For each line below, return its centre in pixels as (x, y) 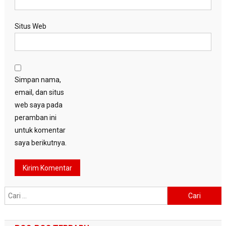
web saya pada (38, 105)
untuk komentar (40, 130)
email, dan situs (39, 93)
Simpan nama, (38, 80)
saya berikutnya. (40, 143)
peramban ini (35, 118)
